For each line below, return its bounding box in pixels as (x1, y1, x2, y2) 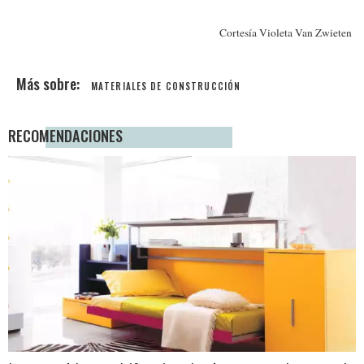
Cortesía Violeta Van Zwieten (219, 25, 352, 41)
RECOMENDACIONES (8, 123, 123, 146)
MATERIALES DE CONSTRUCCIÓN (91, 79, 241, 93)
